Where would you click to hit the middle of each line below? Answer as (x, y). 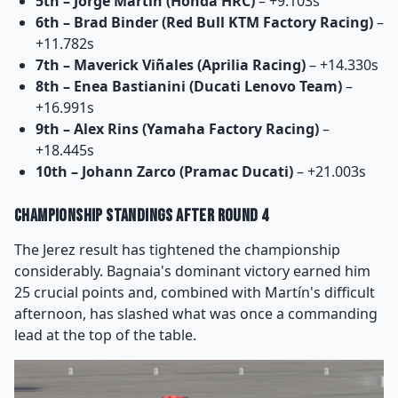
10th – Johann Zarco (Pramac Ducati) (164, 171)
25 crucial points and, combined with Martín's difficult (195, 292)
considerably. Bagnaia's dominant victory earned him (192, 271)
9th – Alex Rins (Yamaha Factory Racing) (177, 128)
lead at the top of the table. (105, 334)
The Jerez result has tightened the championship (177, 249)
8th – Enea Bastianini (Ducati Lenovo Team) (189, 86)
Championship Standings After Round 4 (142, 215)
